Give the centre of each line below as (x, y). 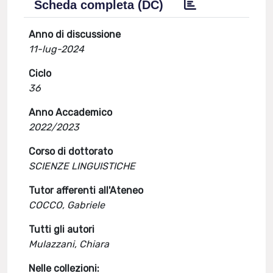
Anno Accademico (71, 112)
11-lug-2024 (57, 49)
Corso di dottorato (71, 151)
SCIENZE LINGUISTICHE (82, 166)
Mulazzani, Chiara (69, 244)
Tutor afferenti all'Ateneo (86, 190)
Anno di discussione (75, 34)
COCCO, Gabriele (67, 205)
